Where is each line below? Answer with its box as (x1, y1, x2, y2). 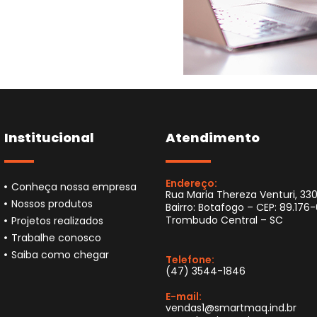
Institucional (4, 129, 94, 146)
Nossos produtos (11, 197, 93, 211)
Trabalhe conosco (11, 231, 101, 245)
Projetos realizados (11, 214, 103, 228)
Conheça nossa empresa (11, 180, 137, 194)
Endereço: (166, 176, 217, 190)
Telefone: (166, 253, 214, 267)
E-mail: (166, 289, 202, 304)
